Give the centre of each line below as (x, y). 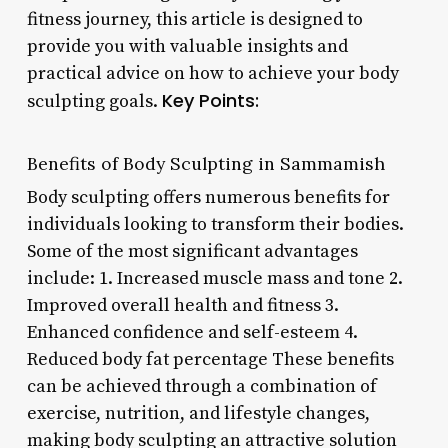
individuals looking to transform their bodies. (215, 224)
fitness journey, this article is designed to (194, 19)
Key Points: (210, 100)
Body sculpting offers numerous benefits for (208, 197)
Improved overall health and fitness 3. (182, 305)
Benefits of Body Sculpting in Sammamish (205, 163)
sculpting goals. (94, 101)
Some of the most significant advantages (192, 251)
